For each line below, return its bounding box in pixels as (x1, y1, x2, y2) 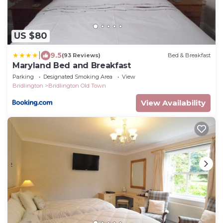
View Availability (141, 98, 206, 108)
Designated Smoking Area (43, 73, 112, 80)
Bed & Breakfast (168, 52, 211, 59)
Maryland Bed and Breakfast (12, 60, 131, 70)
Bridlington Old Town (48, 82, 106, 89)
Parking (12, 73, 34, 80)
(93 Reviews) (62, 52, 101, 59)
